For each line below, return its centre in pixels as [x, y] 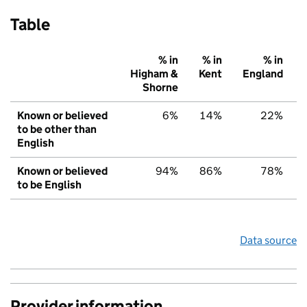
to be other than [57, 130]
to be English [49, 185]
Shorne [160, 88]
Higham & [154, 74]
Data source [268, 241]
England [263, 74]
